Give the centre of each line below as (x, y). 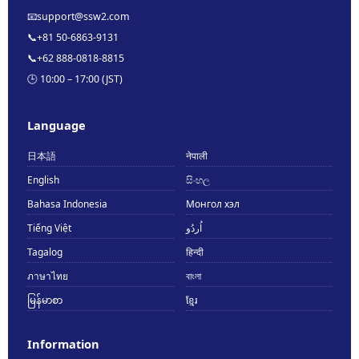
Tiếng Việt (49, 228)
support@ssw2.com (83, 17)
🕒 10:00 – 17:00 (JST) (75, 79)
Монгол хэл (212, 204)
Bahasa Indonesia (67, 204)
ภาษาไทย (48, 276)
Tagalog (45, 252)
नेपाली (196, 156)
